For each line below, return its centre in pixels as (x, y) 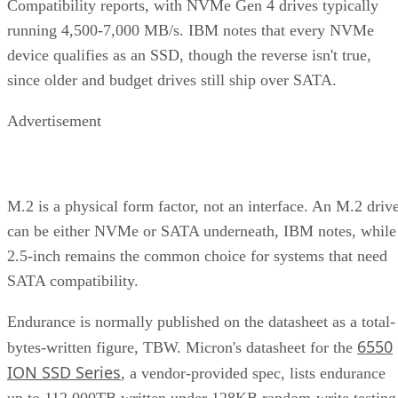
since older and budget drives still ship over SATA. (172, 80)
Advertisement (54, 120)
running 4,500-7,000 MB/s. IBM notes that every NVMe (191, 30)
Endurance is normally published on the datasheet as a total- (201, 321)
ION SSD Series (64, 372)
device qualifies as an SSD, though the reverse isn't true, (189, 55)
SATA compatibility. (73, 280)
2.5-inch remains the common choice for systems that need (197, 255)
